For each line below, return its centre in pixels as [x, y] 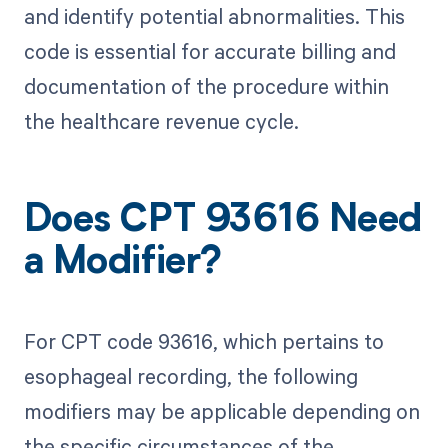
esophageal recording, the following [190, 375]
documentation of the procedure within [206, 86]
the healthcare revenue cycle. [161, 121]
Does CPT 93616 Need [222, 222]
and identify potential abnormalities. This [214, 16]
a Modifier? [122, 264]
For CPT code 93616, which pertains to [203, 340]
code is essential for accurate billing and [209, 51]
